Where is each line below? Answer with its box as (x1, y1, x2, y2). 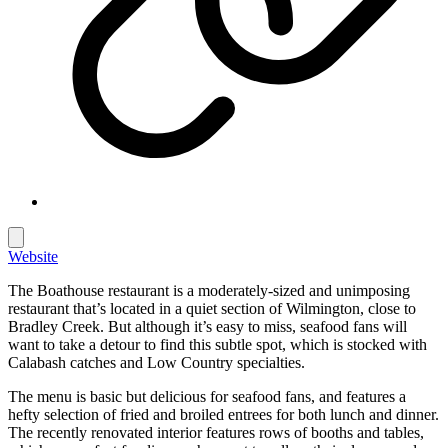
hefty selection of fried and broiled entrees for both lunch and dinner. (8, 405, 439, 423)
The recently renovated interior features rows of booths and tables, (8, 423, 424, 441)
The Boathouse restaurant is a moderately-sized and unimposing (8, 281, 410, 299)
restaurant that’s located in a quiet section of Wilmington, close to (8, 299, 416, 317)
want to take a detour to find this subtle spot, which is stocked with (8, 335, 427, 353)
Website (8, 247, 58, 265)
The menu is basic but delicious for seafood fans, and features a (8, 387, 406, 405)
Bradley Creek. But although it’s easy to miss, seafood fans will (8, 317, 407, 335)
